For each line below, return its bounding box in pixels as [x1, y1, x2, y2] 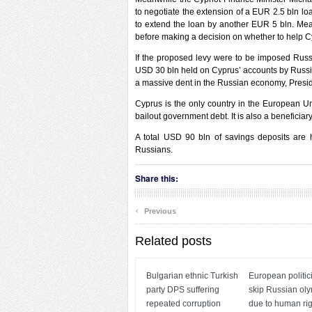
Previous [142, 207, 176, 215]
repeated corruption [146, 299, 221, 309]
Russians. [135, 145, 173, 155]
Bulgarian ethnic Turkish [146, 271, 238, 281]
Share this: [135, 172, 178, 185]
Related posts [135, 234, 212, 248]
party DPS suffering [146, 285, 219, 295]
